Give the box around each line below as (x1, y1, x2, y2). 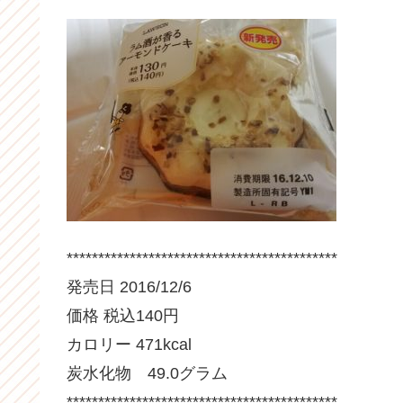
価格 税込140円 (67, 307, 179, 326)
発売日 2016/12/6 (67, 278, 192, 297)
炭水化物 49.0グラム (67, 364, 228, 383)
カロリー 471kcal (67, 336, 192, 354)
